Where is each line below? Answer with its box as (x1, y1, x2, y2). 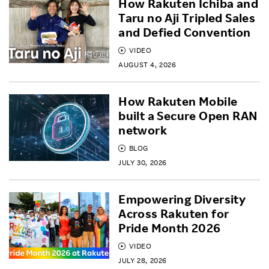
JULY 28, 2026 (118, 255, 167, 265)
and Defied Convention (118, 24, 251, 40)
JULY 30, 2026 (118, 157, 167, 167)
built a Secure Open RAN (118, 107, 258, 123)
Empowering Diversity (118, 191, 246, 207)
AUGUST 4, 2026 (118, 59, 177, 69)
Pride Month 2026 (118, 220, 221, 235)
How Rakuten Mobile (118, 93, 238, 109)
